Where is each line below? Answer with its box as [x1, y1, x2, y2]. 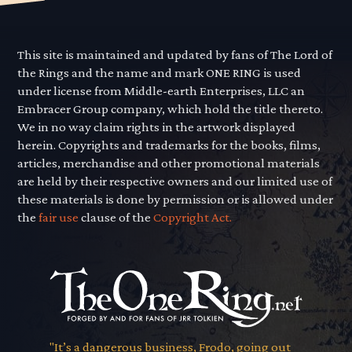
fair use [38, 210, 79, 225]
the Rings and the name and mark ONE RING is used [17, 65, 302, 81]
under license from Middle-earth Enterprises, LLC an [17, 83, 306, 99]
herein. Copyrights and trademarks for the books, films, [17, 137, 321, 153]
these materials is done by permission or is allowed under [17, 192, 334, 207]
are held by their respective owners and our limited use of [17, 174, 333, 189]
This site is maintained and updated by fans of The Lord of [17, 47, 333, 63]
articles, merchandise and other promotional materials [17, 156, 321, 171]
